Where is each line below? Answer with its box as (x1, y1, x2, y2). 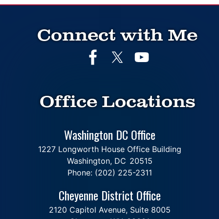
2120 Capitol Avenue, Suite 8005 (48, 205, 171, 215)
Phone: (67, 168, 95, 178)
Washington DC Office (64, 126, 155, 144)
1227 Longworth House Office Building (38, 144, 181, 154)
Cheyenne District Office (58, 186, 161, 204)
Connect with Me (37, 25, 197, 46)
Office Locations (39, 92, 196, 113)
